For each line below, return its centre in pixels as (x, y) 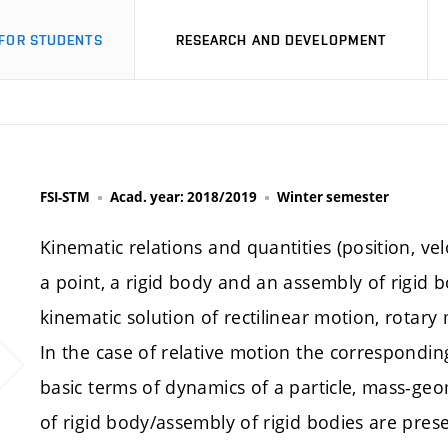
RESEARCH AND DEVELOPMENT (281, 39)
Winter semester (333, 197)
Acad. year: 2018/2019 (183, 197)
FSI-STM (65, 197)
